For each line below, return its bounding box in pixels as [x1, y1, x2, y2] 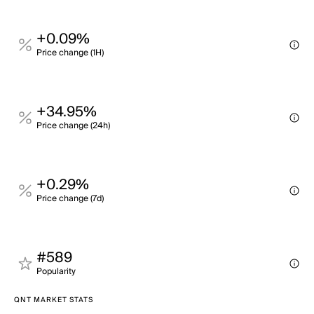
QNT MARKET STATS [14, 294, 93, 306]
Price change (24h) [36, 118, 110, 133]
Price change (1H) [36, 46, 104, 60]
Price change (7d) [36, 191, 104, 206]
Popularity [36, 264, 76, 279]
